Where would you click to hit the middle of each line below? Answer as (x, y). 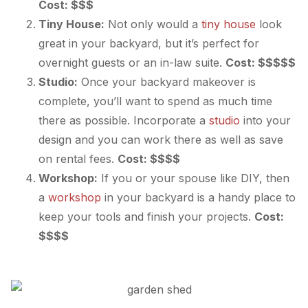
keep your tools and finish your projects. (146, 216)
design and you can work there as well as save (161, 139)
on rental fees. (78, 158)
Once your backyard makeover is (167, 81)
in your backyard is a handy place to (198, 197)
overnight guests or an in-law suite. (132, 62)
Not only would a (153, 24)
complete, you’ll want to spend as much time (155, 101)
